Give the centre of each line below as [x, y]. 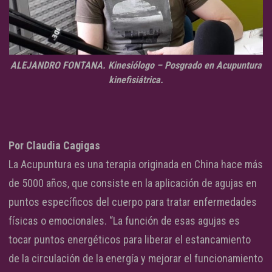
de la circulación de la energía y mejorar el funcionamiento [136, 259]
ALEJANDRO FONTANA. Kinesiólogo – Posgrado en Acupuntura [136, 66]
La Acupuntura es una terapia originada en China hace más [136, 165]
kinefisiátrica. [136, 80]
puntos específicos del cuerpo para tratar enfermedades [133, 202]
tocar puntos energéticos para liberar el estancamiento [130, 240]
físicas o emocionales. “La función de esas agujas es [124, 221]
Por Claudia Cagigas [54, 146]
